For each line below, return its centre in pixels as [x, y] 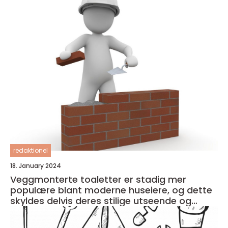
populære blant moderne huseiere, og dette [111, 190]
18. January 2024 [36, 166]
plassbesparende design [67, 211]
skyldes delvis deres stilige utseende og [101, 201]
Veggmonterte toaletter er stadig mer [98, 179]
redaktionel [31, 150]
